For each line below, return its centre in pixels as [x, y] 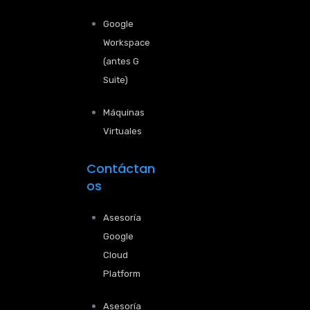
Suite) [116, 80]
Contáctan [121, 168]
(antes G [121, 61]
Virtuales [122, 131]
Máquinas [124, 112]
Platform [122, 274]
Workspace [127, 43]
